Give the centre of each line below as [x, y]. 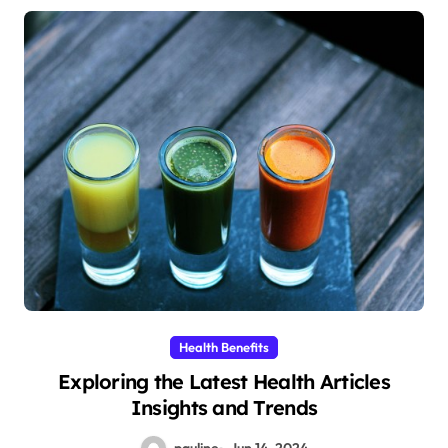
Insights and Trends [224, 408]
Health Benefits [224, 347]
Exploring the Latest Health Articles [224, 382]
